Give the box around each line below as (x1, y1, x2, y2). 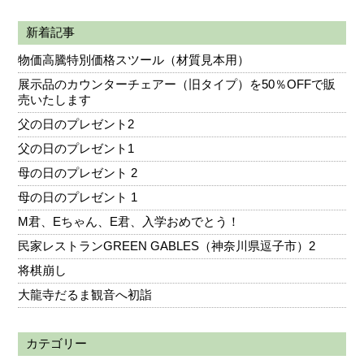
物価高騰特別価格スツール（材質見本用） (18, 53, 250, 67)
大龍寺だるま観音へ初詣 (18, 288, 153, 302)
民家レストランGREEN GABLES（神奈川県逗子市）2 (18, 239, 316, 253)
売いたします (18, 93, 92, 107)
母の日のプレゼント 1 (18, 190, 138, 205)
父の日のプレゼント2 (18, 117, 135, 132)
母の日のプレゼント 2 (18, 166, 138, 180)
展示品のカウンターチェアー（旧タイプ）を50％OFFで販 (18, 77, 336, 92)
